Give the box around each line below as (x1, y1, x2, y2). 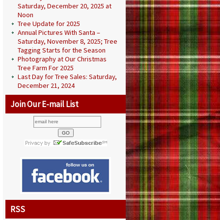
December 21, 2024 (18, 81, 75, 90)
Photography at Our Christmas (18, 55, 107, 63)
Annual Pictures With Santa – (18, 28, 100, 37)
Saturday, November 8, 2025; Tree (18, 37, 117, 46)
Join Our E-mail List (10, 99, 79, 110)
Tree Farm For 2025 (18, 63, 74, 72)
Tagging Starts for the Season (18, 46, 106, 55)
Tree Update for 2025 (18, 19, 80, 28)
